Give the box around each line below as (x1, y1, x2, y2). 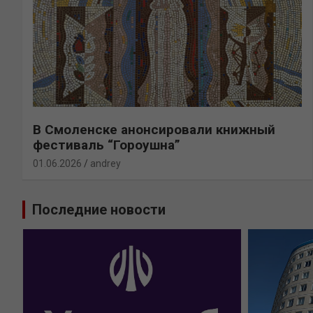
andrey (90, 158, 121, 170)
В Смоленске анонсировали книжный (33, 122, 275, 138)
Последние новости (32, 201, 166, 219)
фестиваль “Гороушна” (33, 137, 180, 154)
